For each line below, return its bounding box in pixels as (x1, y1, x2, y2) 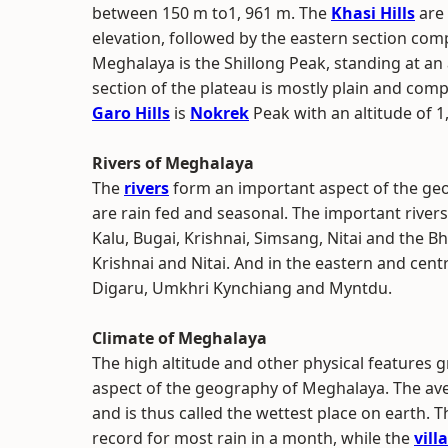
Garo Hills (92, 102, 170, 124)
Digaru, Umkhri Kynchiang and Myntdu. (92, 277, 392, 299)
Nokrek (190, 102, 249, 124)
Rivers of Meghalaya (92, 152, 254, 174)
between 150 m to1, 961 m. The (92, 2, 331, 24)
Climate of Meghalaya (92, 327, 267, 349)
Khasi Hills (331, 2, 415, 24)
